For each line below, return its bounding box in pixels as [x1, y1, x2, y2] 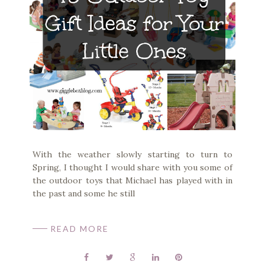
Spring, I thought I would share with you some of [33, 161, 232, 173]
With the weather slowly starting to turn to [33, 148, 232, 160]
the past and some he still [33, 188, 135, 199]
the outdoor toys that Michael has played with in [33, 174, 232, 186]
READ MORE [50, 223, 109, 234]
